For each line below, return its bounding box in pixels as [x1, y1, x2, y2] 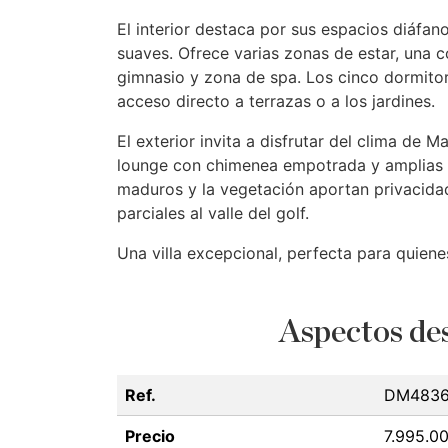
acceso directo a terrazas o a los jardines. [117, 91, 435, 111]
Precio [125, 426, 175, 446]
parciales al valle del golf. [117, 203, 309, 223]
